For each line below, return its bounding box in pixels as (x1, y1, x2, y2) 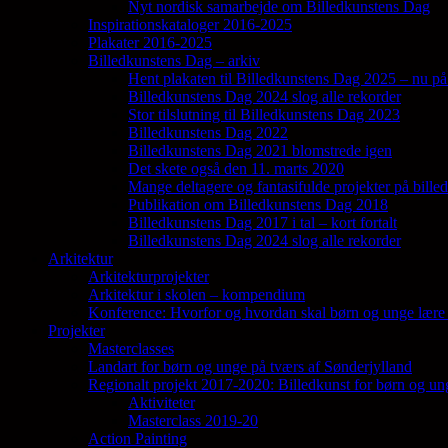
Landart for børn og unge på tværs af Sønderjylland (88, 358, 412, 376)
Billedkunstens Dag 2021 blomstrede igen (128, 142, 392, 160)
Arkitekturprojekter (88, 268, 209, 286)
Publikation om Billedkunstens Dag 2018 (128, 196, 388, 214)
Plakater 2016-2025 (88, 34, 212, 52)
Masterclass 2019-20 (128, 412, 258, 430)
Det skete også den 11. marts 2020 (128, 160, 344, 178)
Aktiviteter (128, 394, 195, 412)
